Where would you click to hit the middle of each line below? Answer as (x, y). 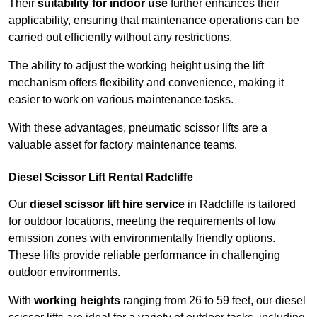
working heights (77, 301)
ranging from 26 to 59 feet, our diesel (213, 301)
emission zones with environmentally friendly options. (142, 238)
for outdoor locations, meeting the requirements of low (142, 221)
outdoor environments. (64, 272)
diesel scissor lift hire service (107, 204)
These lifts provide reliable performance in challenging (144, 255)
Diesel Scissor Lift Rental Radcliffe (101, 178)
